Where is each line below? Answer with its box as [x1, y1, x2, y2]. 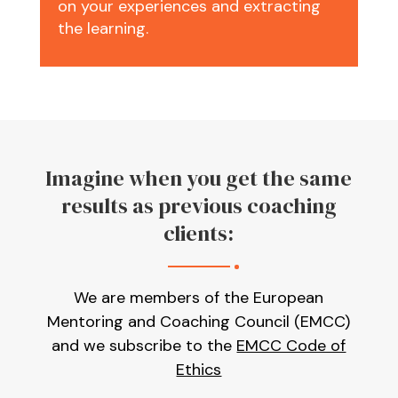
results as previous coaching [60, 191, 337, 221]
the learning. [57, 18, 148, 40]
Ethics [176, 359, 222, 381]
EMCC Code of [236, 335, 346, 357]
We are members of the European [74, 287, 324, 309]
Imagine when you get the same [45, 163, 353, 194]
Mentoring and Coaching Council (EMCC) [47, 311, 351, 333]
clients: [163, 219, 235, 249]
